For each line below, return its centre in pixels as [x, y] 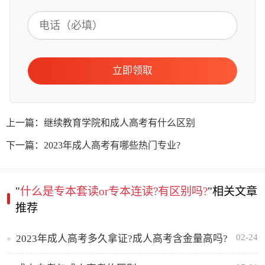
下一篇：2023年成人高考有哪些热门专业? [93, 145]
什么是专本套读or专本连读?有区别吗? [114, 191]
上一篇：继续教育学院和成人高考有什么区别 [101, 122]
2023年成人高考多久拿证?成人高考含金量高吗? [122, 239]
